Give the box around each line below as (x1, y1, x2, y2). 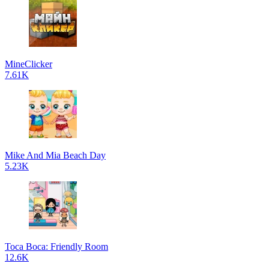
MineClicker (5, 59, 52, 69)
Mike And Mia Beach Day (5, 150, 106, 160)
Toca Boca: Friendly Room (5, 241, 108, 252)
